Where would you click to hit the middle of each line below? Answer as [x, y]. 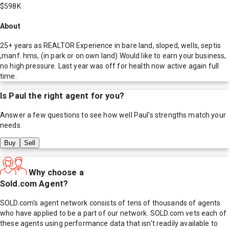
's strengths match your [187, 115]
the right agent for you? [75, 96]
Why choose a [56, 172]
